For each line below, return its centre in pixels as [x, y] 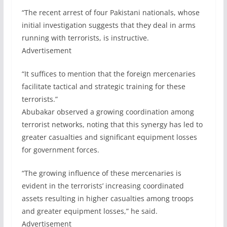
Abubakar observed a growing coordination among [108, 112]
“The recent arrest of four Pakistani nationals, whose [110, 12]
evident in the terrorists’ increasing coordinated [103, 186]
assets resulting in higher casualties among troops [107, 198]
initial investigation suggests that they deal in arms [108, 25]
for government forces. [60, 150]
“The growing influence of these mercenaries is [101, 173]
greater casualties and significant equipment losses [109, 137]
